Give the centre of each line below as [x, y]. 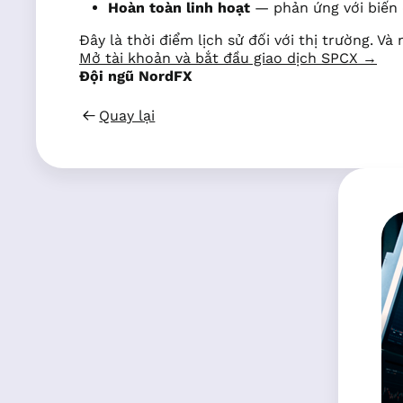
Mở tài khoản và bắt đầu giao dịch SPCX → [228, 58]
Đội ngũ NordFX [136, 76]
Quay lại [127, 116]
